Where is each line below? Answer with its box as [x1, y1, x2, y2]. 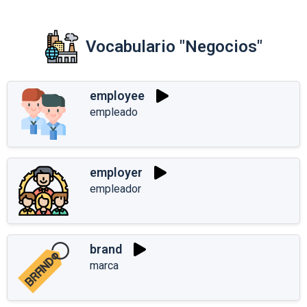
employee [90, 88, 145, 103]
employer [90, 165, 143, 180]
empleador [90, 182, 141, 195]
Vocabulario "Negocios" [86, 36, 262, 56]
